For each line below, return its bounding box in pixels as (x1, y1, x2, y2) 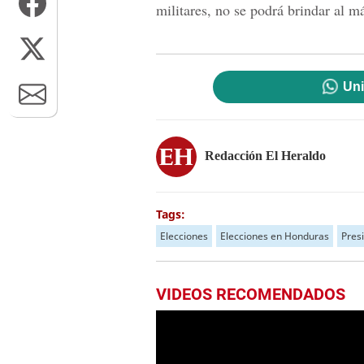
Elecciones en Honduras (220, 229, 329, 243)
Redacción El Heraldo (205, 148, 326, 162)
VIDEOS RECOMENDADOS (156, 284, 345, 304)
